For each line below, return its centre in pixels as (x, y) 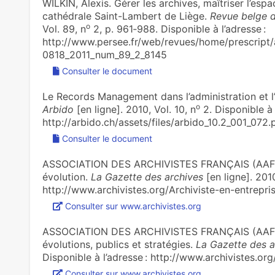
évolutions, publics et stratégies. (119, 244)
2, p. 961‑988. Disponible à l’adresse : (178, 29)
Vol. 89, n (64, 29)
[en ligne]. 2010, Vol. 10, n (134, 109)
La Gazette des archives (147, 177)
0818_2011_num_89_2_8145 (104, 55)
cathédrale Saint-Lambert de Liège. (126, 16)
